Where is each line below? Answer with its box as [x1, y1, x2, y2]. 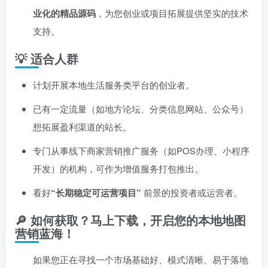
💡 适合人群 [15, 50, 78, 67]
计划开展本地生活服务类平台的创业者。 [33, 78, 194, 91]
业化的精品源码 [33, 7, 96, 20]
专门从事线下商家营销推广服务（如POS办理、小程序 [33, 144, 249, 157]
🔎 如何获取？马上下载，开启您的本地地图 [15, 211, 246, 229]
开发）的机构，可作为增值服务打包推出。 [33, 162, 203, 175]
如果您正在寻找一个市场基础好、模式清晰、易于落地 [33, 253, 248, 266]
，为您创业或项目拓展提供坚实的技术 [96, 7, 248, 19]
